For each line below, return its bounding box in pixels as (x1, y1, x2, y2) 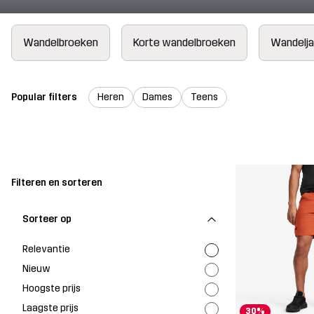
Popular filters (11, 90, 77, 103)
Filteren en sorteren (11, 177, 102, 189)
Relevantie (22, 243, 70, 255)
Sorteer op (22, 212, 71, 225)
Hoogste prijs (22, 282, 81, 294)
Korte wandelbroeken (133, 35, 235, 49)
